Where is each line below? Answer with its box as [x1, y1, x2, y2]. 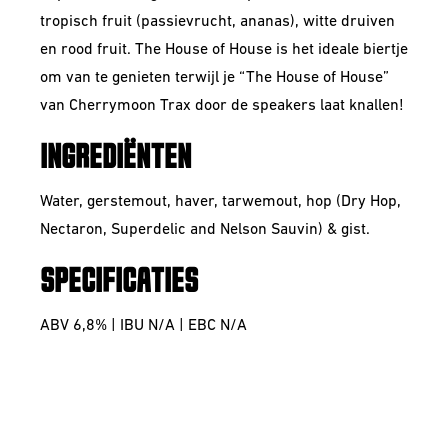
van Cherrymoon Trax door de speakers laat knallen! [40, 98, 404, 114]
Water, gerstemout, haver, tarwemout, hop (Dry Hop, [40, 194, 401, 210]
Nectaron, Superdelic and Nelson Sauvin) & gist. [40, 222, 370, 238]
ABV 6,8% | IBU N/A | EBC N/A [40, 318, 247, 334]
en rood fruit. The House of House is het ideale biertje [40, 42, 408, 58]
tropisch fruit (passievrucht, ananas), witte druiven [40, 14, 395, 30]
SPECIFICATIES [40, 266, 198, 298]
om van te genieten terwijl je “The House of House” [40, 70, 389, 86]
